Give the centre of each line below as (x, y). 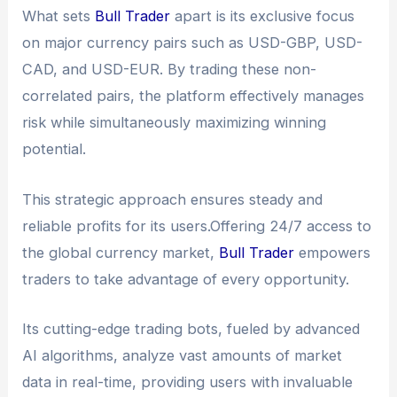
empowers (333, 252)
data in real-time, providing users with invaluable (188, 381)
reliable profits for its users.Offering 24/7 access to (197, 226)
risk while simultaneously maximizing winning (175, 123)
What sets (59, 16)
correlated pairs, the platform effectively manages (194, 96)
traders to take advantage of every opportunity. (186, 279)
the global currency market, (121, 252)
